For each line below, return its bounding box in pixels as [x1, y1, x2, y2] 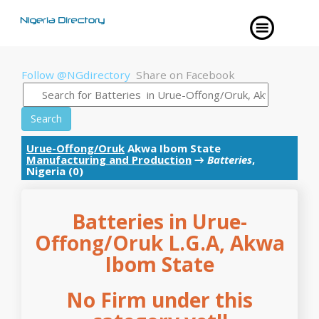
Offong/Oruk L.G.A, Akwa [34, 229, 285, 256]
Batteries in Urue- [72, 208, 247, 235]
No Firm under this [66, 286, 253, 313]
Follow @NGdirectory [21, 68, 130, 82]
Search [31, 112, 62, 125]
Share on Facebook [136, 68, 235, 82]
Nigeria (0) [26, 164, 83, 178]
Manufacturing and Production [26, 152, 192, 167]
